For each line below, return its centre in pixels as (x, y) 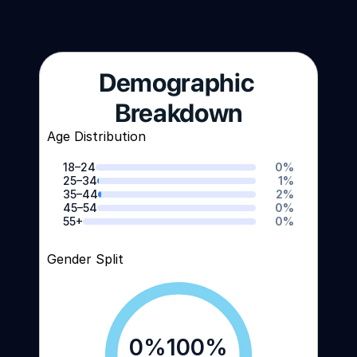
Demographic (176, 83)
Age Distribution (97, 136)
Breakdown (178, 113)
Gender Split (86, 259)
